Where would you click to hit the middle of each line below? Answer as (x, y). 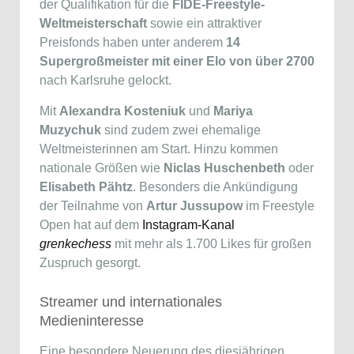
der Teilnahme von (93, 206)
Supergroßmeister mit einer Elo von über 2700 (177, 61)
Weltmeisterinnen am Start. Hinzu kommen (159, 149)
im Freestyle (279, 206)
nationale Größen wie (102, 168)
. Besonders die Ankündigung (215, 187)
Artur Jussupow (194, 206)
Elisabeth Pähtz (86, 187)
